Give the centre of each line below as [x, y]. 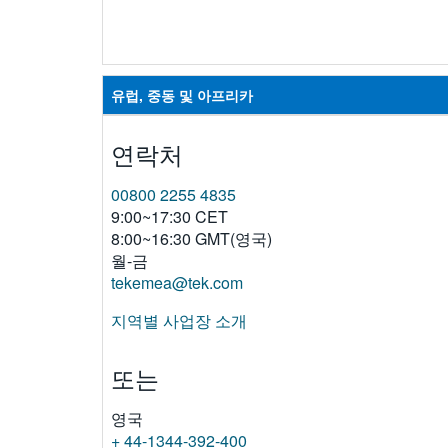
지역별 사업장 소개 [179, 320]
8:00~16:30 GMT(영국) [191, 238]
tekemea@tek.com [177, 282]
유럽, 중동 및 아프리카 [182, 94]
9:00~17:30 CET [169, 216]
